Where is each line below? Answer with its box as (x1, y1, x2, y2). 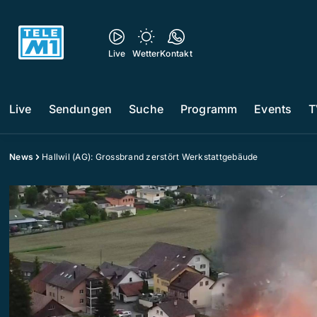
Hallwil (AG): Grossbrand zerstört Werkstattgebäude (42, 151, 258, 162)
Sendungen (48, 102, 113, 116)
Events (254, 102, 292, 116)
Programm (180, 102, 238, 116)
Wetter (132, 48, 161, 59)
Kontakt (160, 48, 192, 59)
